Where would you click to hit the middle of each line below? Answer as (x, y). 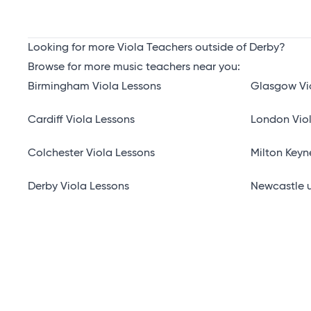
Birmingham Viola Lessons (94, 87)
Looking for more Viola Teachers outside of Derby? (157, 48)
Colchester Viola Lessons (91, 153)
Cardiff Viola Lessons (81, 120)
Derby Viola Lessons (78, 187)
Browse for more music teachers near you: (134, 67)
